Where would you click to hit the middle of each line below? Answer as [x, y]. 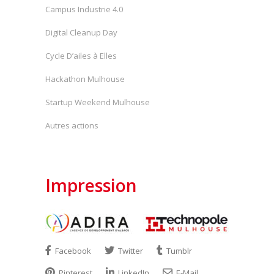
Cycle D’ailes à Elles [81, 56]
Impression [91, 185]
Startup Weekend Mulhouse [98, 102]
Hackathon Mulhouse [85, 79]
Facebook [72, 251]
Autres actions [72, 125]
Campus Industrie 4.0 [84, 9]
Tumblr [178, 251]
